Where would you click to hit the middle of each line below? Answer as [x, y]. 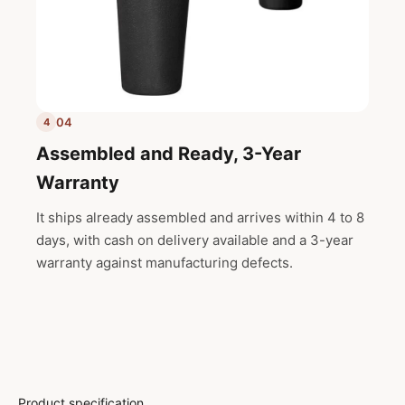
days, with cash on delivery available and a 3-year [195, 240]
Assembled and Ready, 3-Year [169, 154]
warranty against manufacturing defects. [165, 263]
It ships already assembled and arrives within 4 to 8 [200, 218]
